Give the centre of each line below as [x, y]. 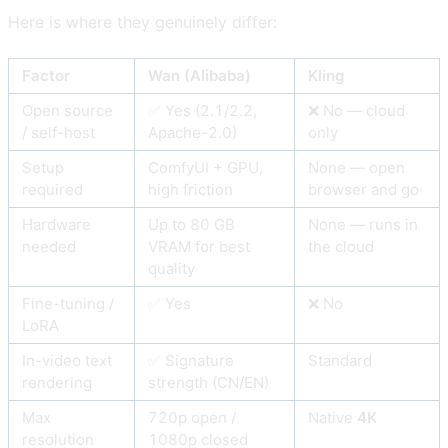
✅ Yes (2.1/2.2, [202, 110]
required [52, 189]
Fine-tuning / [68, 303]
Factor [46, 75]
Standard [340, 360]
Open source [67, 110]
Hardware [56, 224]
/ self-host [58, 132]
